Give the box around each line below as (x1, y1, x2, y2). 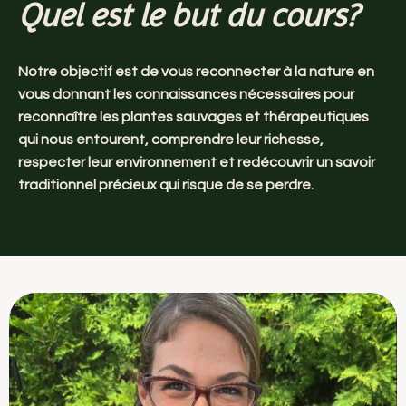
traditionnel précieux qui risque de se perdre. (18, 177, 314, 192)
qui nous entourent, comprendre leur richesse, (18, 131, 324, 147)
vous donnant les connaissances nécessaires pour (18, 86, 354, 101)
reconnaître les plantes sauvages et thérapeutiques (18, 109, 369, 124)
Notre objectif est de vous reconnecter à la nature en (18, 63, 374, 79)
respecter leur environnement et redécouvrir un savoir (18, 154, 375, 169)
